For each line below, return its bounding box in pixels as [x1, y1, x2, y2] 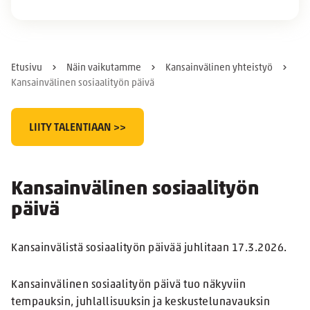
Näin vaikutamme [66, 63, 141, 74]
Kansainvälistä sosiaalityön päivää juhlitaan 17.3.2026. [11, 243, 287, 255]
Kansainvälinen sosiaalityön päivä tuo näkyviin [11, 280, 246, 291]
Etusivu [11, 63, 42, 74]
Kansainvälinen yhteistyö [165, 63, 273, 74]
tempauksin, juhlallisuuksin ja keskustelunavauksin [11, 297, 270, 309]
